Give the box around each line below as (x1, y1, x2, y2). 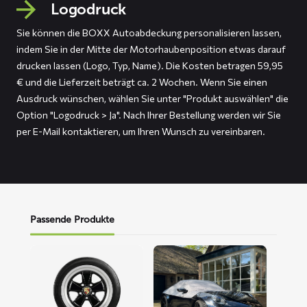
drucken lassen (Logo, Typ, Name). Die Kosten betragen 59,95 (16, 60, 283, 71)
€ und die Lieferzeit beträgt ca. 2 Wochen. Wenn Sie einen (16, 76, 267, 88)
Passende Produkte (30, 214, 114, 225)
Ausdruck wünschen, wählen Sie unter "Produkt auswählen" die (16, 93, 288, 104)
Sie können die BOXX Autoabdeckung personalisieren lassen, (16, 27, 282, 38)
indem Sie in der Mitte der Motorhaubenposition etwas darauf (16, 43, 286, 55)
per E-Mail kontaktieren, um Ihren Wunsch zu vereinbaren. (16, 125, 265, 137)
